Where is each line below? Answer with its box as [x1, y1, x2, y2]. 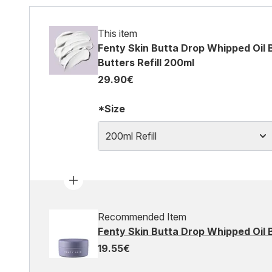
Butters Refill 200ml [98, 56, 194, 69]
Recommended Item [98, 211, 186, 223]
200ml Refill [106, 130, 157, 142]
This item [98, 27, 137, 39]
